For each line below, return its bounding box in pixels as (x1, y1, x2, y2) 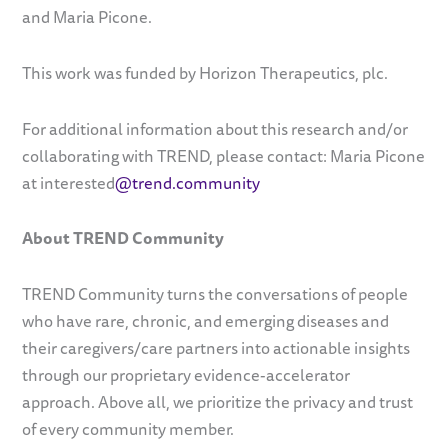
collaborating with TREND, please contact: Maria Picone (22, 142, 426, 169)
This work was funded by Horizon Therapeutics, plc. (22, 59, 392, 86)
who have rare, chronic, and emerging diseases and (22, 308, 390, 335)
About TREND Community (22, 225, 225, 252)
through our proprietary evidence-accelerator (22, 362, 351, 389)
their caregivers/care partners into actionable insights (22, 335, 411, 362)
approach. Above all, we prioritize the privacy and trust (22, 389, 414, 416)
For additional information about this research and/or (22, 115, 409, 142)
